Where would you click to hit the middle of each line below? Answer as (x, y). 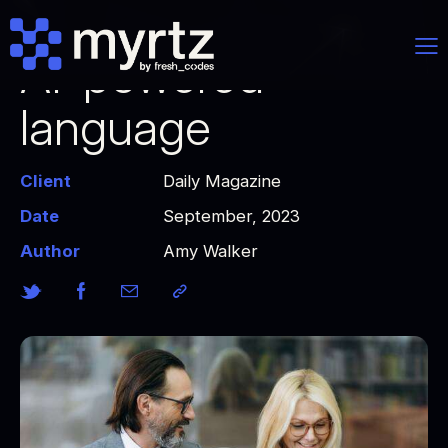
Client (45, 181)
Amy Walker (210, 251)
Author (50, 251)
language (115, 127)
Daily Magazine (221, 181)
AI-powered (142, 75)
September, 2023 (231, 216)
